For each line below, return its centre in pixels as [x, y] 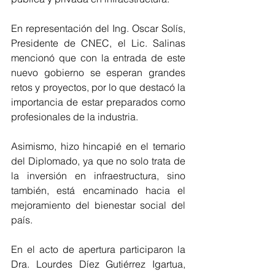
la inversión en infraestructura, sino [98, 176]
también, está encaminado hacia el [98, 190]
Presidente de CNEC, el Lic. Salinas [98, 43]
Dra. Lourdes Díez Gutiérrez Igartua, [98, 264]
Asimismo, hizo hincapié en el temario [98, 146]
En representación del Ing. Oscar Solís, [98, 28]
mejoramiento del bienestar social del [98, 205]
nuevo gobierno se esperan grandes [98, 72]
